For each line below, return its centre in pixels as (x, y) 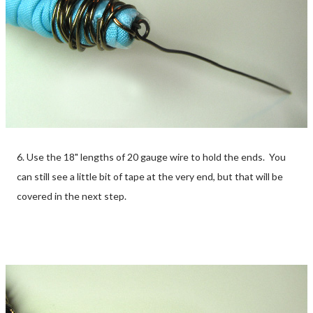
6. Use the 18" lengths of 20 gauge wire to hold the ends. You (151, 156)
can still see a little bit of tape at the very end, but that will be (150, 176)
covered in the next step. (72, 196)
